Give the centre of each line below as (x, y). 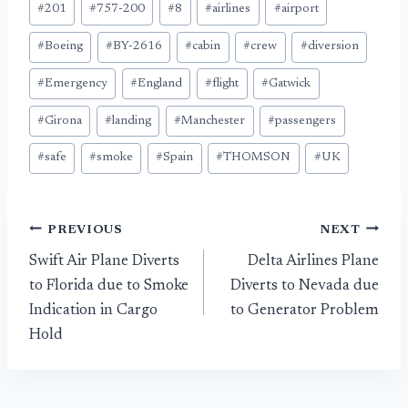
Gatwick (290, 83)
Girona (64, 121)
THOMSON (257, 158)
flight (226, 83)
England (160, 83)
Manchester (214, 121)
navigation (94, 274)
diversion (333, 47)
